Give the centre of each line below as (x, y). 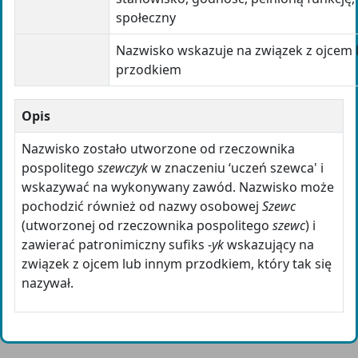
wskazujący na (269, 244)
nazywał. (48, 282)
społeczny (146, 17)
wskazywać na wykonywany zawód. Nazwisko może (178, 187)
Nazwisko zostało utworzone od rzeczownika (158, 148)
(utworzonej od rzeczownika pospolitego (147, 225)
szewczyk (123, 167)
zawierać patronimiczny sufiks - (117, 244)
